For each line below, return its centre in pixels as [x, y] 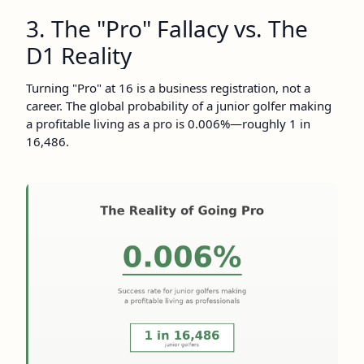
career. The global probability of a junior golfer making [179, 106]
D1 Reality [79, 56]
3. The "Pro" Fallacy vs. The [167, 29]
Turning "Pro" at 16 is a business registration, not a [168, 88]
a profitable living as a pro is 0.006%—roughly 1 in [168, 124]
